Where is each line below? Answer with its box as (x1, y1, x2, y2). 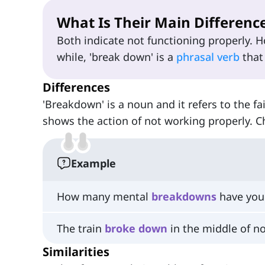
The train (57, 221, 105, 235)
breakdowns (151, 189, 216, 204)
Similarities (43, 243, 109, 260)
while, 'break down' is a (57, 50, 176, 64)
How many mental (57, 189, 151, 204)
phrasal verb (176, 50, 240, 64)
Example (71, 156, 116, 171)
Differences (43, 79, 110, 96)
